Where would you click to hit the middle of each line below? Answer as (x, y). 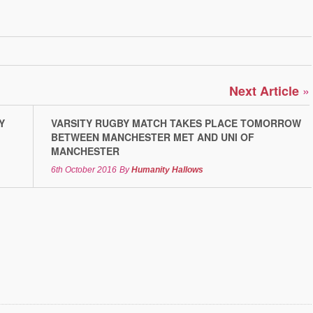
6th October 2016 (84, 169)
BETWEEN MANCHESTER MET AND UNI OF (153, 137)
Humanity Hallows (167, 169)
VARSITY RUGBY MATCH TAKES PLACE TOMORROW (176, 123)
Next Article (266, 90)
